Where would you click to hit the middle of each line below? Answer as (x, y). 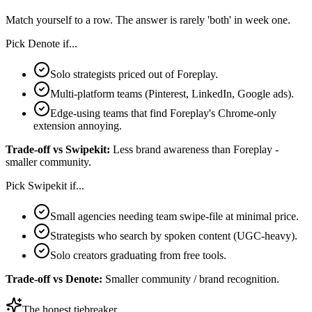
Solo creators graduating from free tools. (138, 255)
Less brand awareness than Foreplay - (196, 149)
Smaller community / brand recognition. (192, 279)
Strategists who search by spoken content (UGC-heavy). (174, 235)
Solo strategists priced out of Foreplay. (134, 74)
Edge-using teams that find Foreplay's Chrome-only (163, 113)
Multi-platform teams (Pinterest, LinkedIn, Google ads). (172, 93)
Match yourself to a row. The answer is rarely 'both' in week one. (148, 19)
